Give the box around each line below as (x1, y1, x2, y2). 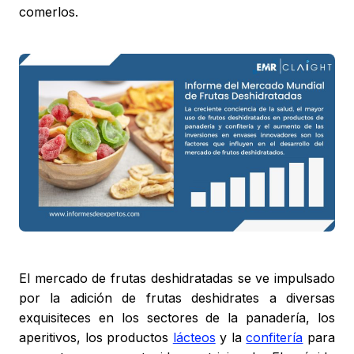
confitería (246, 330, 303, 346)
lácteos (172, 330, 216, 346)
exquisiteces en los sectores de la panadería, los (19, 310, 335, 326)
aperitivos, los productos (19, 330, 173, 346)
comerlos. (19, 4, 78, 21)
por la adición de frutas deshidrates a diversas (19, 290, 335, 307)
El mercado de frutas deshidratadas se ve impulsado (19, 270, 335, 287)
